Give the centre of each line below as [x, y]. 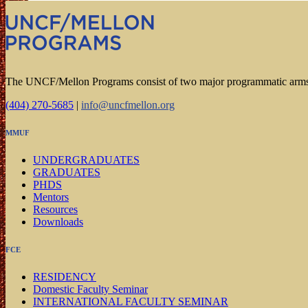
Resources [55, 210]
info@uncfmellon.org [128, 105]
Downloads [58, 222]
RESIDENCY [65, 277]
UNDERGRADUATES [86, 160]
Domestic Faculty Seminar [90, 289]
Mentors [51, 197]
